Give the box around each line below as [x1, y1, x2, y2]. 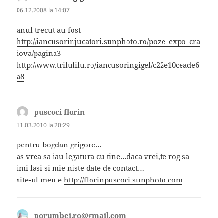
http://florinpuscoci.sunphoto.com [64, 175, 183, 185]
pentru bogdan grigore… [17, 140, 102, 150]
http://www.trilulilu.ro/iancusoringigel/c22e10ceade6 [17, 60, 200, 70]
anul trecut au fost [17, 25, 81, 35]
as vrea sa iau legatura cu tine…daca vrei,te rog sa [17, 151, 190, 162]
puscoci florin [34, 107, 85, 117]
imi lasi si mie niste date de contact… [17, 163, 145, 173]
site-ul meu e [17, 175, 64, 185]
